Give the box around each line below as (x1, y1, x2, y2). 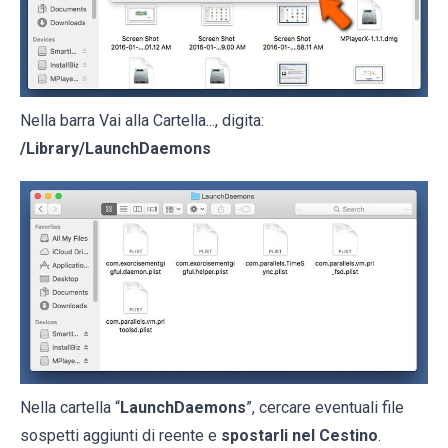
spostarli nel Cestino (221, 426, 378, 446)
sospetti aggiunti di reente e (20, 426, 221, 446)
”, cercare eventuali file (246, 398, 404, 418)
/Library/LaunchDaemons (20, 138, 211, 158)
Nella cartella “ (20, 398, 120, 418)
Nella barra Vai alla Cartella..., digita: (20, 110, 264, 130)
